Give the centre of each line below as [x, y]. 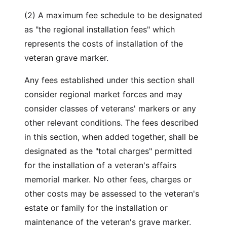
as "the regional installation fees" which [100, 29]
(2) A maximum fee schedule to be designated [113, 15]
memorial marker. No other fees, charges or [108, 179]
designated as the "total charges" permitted [108, 151]
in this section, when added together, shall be [111, 137]
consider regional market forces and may [103, 94]
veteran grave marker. [66, 58]
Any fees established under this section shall [109, 80]
